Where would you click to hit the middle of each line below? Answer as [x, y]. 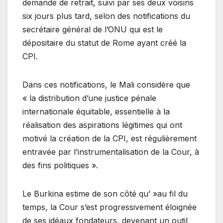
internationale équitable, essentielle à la [96, 111]
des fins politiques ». [60, 165]
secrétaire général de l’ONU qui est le [93, 29]
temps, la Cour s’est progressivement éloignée [110, 207]
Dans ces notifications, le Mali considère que [106, 84]
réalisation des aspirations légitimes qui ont [102, 125]
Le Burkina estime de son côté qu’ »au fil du [105, 193]
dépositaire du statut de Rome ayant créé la [104, 43]
